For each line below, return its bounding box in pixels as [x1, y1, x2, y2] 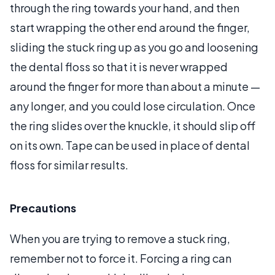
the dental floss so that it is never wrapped [10, 60, 228, 74]
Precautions [10, 201, 76, 215]
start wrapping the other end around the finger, [10, 20, 250, 34]
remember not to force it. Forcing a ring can [10, 251, 231, 265]
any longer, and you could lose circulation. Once [10, 99, 255, 113]
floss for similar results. [10, 158, 128, 172]
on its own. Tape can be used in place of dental [10, 138, 250, 152]
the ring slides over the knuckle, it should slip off [10, 118, 255, 133]
